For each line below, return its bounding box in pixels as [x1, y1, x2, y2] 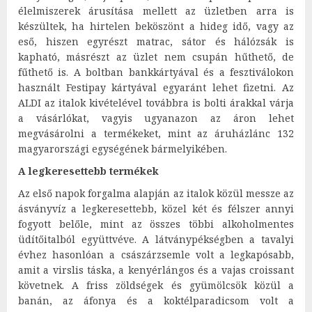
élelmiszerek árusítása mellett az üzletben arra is [18, 4, 294, 18]
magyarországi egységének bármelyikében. [18, 142, 227, 156]
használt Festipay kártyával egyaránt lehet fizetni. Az [18, 81, 294, 95]
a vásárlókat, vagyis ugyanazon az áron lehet [18, 111, 294, 125]
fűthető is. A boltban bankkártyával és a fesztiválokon [18, 65, 294, 79]
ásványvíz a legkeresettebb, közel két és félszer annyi [18, 202, 294, 216]
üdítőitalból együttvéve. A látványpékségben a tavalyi [18, 233, 294, 247]
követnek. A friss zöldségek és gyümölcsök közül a [18, 279, 294, 292]
